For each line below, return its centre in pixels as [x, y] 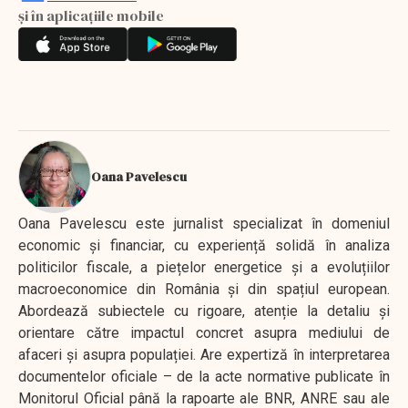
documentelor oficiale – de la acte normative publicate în [204, 376]
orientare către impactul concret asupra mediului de [204, 332]
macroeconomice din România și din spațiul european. [204, 289]
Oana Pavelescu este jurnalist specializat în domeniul [204, 223]
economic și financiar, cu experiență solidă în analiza [204, 245]
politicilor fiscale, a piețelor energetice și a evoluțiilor [204, 267]
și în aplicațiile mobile [91, 15]
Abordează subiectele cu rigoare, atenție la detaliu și [204, 311]
